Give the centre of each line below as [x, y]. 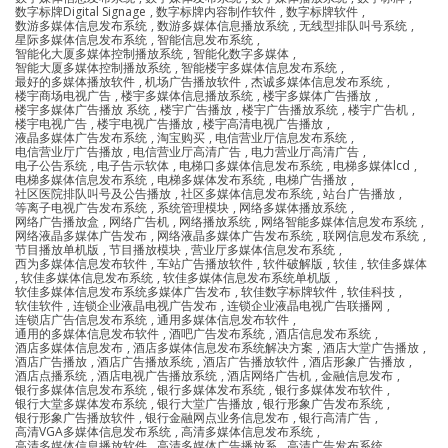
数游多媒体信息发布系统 [81, 25]
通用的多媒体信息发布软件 [87, 333]
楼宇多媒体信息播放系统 [187, 95]
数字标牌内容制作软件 [216, 11]
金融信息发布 [357, 375]
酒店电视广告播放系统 [157, 375]
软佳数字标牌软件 [289, 291]
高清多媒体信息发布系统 [247, 431]
